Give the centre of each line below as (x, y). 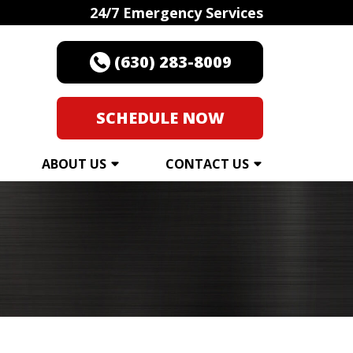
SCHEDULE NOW (160, 118)
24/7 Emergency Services (176, 13)
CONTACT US (207, 163)
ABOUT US (74, 163)
